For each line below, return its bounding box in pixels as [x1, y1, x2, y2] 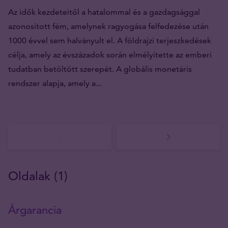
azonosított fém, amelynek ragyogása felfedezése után [8, 21, 209, 31]
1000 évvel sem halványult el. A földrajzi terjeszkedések [8, 35, 211, 45]
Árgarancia [8, 203, 62, 217]
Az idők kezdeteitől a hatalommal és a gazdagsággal [8, 7, 200, 17]
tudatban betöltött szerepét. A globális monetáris [8, 64, 192, 74]
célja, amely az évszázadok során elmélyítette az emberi [8, 49, 212, 60]
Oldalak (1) [8, 168, 68, 183]
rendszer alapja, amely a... [8, 78, 102, 88]
